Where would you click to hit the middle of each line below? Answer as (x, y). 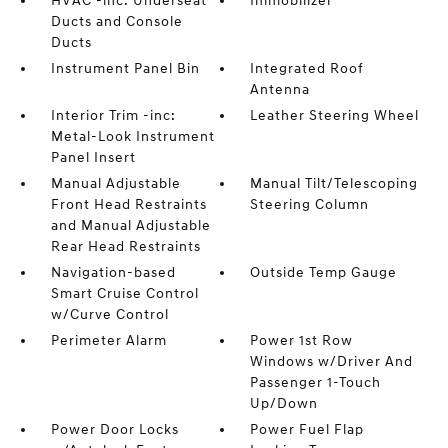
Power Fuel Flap (307, 429)
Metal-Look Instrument (132, 136)
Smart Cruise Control (124, 293)
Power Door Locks (114, 429)
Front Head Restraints (128, 204)
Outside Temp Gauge (324, 272)
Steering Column (310, 204)
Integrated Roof (307, 68)
